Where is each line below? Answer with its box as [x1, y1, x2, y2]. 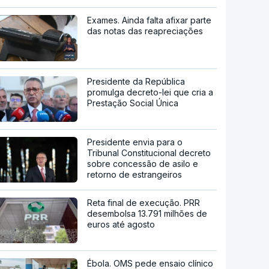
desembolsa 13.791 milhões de [87, 208, 208, 219]
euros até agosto [87, 219, 156, 230]
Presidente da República [87, 76, 186, 87]
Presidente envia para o [87, 137, 183, 148]
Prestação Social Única [87, 98, 179, 109]
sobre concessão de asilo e [87, 159, 199, 169]
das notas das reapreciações [87, 25, 204, 36]
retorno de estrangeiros [87, 169, 183, 180]
